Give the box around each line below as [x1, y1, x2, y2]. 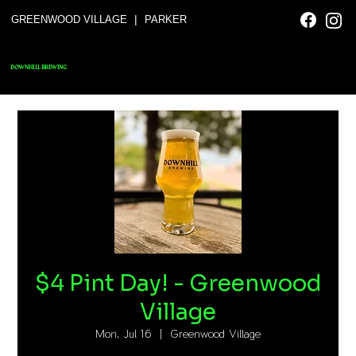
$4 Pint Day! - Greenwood [34, 269, 322, 297]
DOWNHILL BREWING [10, 63, 67, 71]
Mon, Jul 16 [95, 327, 152, 340]
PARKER [144, 13, 187, 25]
